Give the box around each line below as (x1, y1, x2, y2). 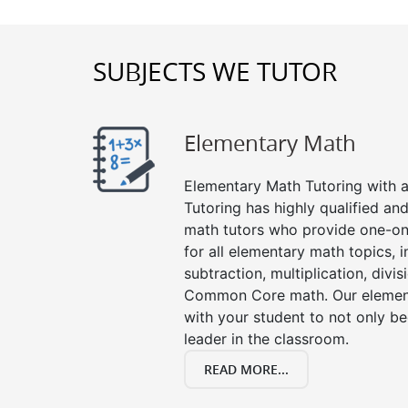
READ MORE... (204, 361, 289, 378)
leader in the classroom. (184, 330, 349, 348)
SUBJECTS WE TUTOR (93, 55, 337, 88)
